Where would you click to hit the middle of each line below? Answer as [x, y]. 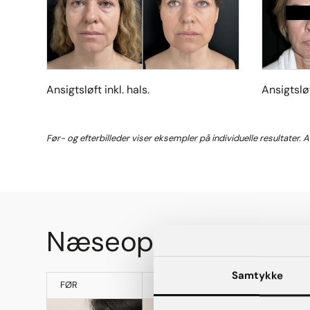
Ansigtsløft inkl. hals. [98, 90]
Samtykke [257, 276]
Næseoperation [145, 242]
